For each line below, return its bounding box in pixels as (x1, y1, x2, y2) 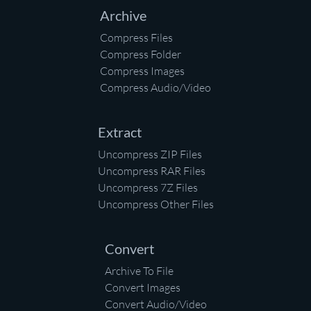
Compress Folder (100, 47, 181, 62)
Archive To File (104, 264, 174, 278)
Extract (97, 124, 142, 141)
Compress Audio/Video (100, 81, 211, 95)
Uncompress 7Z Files (97, 180, 198, 195)
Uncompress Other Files (97, 197, 214, 212)
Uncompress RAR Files (97, 164, 205, 178)
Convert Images (104, 280, 180, 295)
